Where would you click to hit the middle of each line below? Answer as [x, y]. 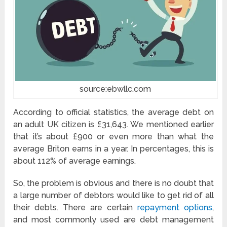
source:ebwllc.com [116, 89]
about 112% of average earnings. [75, 161]
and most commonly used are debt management [113, 220]
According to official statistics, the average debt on [113, 112]
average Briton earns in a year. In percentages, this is [113, 149]
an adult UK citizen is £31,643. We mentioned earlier [113, 125]
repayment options [175, 208]
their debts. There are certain [75, 208]
